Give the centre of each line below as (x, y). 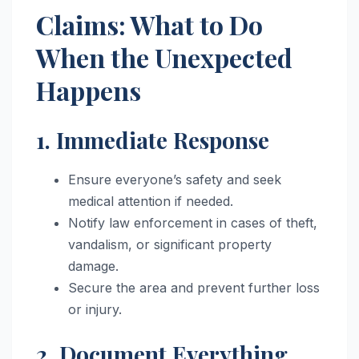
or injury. (95, 310)
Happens (89, 91)
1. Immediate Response (153, 140)
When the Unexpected (164, 58)
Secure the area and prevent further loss (194, 288)
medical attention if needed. (151, 202)
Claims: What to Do (149, 25)
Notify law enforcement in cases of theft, (193, 223)
